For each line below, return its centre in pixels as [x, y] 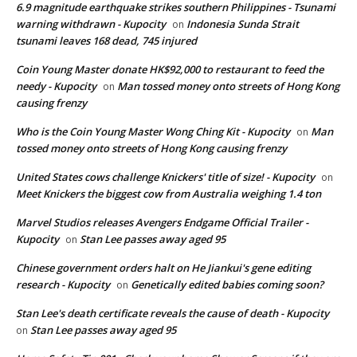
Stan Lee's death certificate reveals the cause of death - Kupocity [173, 314]
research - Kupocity [63, 285]
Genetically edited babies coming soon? [227, 285]
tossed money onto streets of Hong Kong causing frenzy [151, 149]
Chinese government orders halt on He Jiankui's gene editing [163, 268]
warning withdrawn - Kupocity [91, 24]
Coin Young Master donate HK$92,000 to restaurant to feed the [170, 70]
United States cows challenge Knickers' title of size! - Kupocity [165, 177]
